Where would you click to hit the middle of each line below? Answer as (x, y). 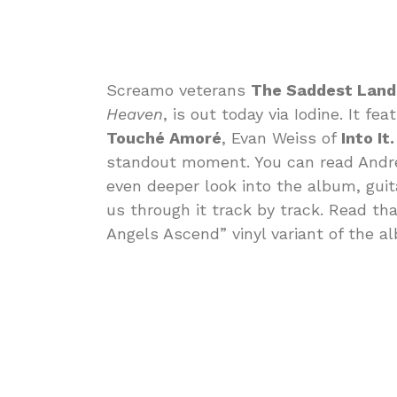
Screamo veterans (179, 90)
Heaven (135, 113)
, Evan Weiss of (281, 137)
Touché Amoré (164, 137)
